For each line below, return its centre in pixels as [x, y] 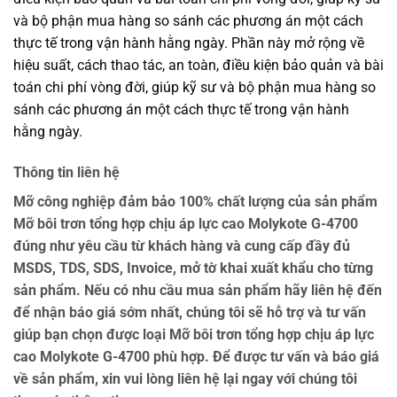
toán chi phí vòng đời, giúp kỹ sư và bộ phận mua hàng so [195, 88]
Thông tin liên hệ [66, 172]
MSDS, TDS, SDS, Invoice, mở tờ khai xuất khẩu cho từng [193, 268]
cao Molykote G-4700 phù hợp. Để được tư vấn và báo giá [196, 356]
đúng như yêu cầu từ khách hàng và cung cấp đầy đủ [182, 245]
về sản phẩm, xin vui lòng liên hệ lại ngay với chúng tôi [185, 378]
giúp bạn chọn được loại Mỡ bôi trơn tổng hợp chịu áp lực [194, 334]
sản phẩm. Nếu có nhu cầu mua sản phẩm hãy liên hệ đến [198, 290]
